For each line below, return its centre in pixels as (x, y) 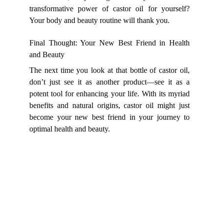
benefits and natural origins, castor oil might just (109, 105)
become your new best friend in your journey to (109, 117)
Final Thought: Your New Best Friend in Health (109, 43)
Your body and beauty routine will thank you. (99, 20)
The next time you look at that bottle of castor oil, (109, 70)
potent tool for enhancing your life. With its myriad (109, 94)
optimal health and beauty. (70, 129)
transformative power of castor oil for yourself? (109, 9)
